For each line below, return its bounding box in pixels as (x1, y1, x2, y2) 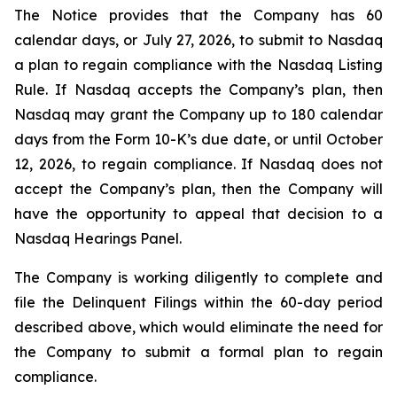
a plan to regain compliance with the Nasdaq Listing (14, 56, 383, 74)
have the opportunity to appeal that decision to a (14, 205, 383, 222)
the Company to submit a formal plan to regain (14, 343, 383, 361)
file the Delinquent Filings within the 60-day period (14, 293, 383, 311)
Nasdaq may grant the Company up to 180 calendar (14, 105, 383, 123)
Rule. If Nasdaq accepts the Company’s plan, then (14, 81, 383, 98)
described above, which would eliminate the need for (14, 318, 383, 336)
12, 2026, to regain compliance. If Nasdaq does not (14, 155, 383, 173)
